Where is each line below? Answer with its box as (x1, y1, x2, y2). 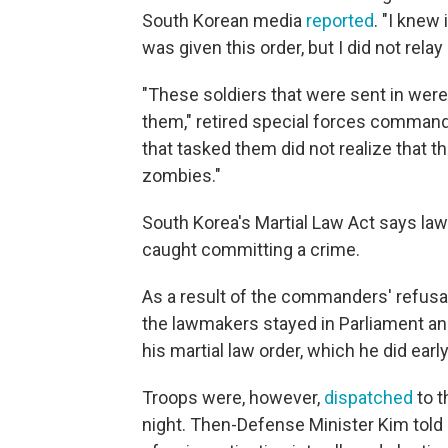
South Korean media (142, 10, 306, 31)
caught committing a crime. (142, 239, 360, 260)
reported (306, 10, 374, 31)
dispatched (324, 387, 413, 408)
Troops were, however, (142, 387, 324, 408)
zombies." (142, 165, 221, 186)
